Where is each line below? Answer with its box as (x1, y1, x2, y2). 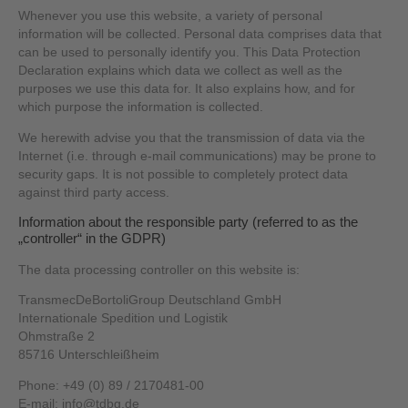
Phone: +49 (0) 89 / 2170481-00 (18, 378, 205, 393)
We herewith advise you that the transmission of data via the (18, 130, 366, 145)
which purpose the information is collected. (18, 100, 264, 115)
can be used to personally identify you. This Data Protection (18, 46, 362, 60)
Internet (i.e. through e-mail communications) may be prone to (18, 148, 377, 163)
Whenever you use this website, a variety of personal (18, 9, 323, 24)
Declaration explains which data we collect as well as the (18, 64, 343, 78)
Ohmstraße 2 (18, 330, 96, 344)
